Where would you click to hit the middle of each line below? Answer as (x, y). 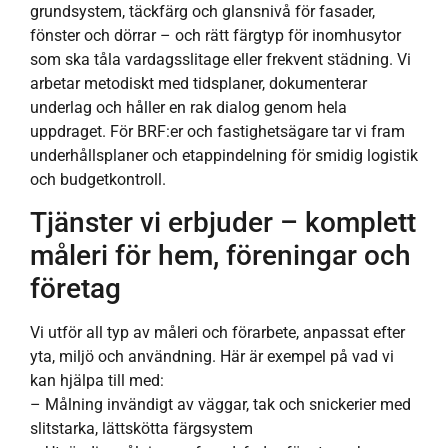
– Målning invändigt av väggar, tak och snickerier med (220, 405)
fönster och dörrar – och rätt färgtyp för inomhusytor (215, 35)
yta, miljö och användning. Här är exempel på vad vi (212, 357)
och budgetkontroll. (98, 179)
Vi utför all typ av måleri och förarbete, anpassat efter (217, 333)
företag (75, 289)
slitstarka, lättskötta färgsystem (141, 429)
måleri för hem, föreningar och (220, 256)
